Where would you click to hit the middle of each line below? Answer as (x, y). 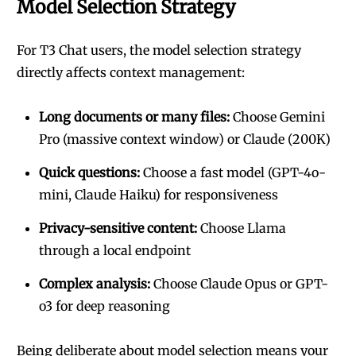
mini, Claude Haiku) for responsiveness (159, 195)
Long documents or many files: (134, 117)
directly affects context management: (131, 72)
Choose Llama (242, 228)
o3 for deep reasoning (104, 306)
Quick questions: (89, 172)
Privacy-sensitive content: (118, 228)
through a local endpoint (115, 250)
